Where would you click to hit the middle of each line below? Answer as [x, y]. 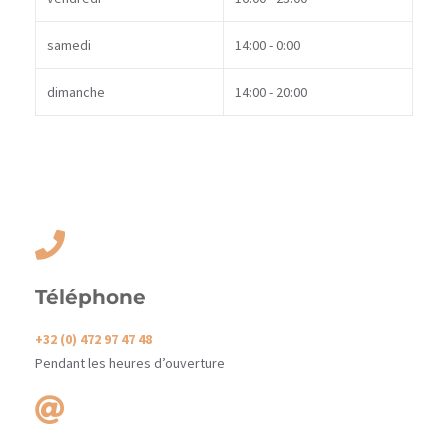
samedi [69, 44]
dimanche [76, 91]
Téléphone [90, 296]
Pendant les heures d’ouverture [130, 362]
